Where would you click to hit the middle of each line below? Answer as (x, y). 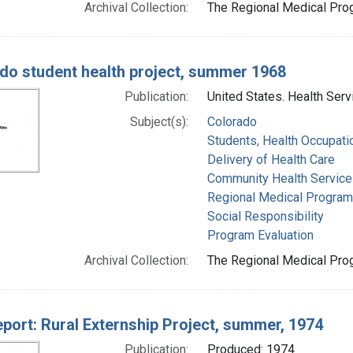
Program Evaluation (260, 235)
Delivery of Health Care (271, 159)
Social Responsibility (265, 216)
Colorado (232, 121)
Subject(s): (159, 121)
